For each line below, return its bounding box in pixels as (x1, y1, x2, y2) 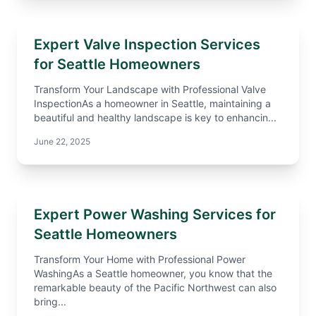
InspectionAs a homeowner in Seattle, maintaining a (34, 97, 271, 109)
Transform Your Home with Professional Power (34, 253, 245, 265)
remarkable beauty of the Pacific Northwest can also (34, 281, 276, 293)
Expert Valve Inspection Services (34, 36, 260, 53)
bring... (34, 296, 66, 308)
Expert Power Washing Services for (34, 206, 276, 223)
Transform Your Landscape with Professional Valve (34, 83, 266, 95)
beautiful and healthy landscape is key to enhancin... (34, 111, 276, 123)
